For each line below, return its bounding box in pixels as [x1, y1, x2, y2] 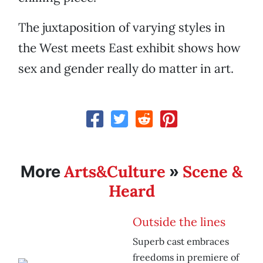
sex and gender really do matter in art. [18, 60, 234, 77]
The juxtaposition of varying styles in [18, 19, 225, 36]
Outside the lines [133, 214, 225, 230]
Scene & [183, 161, 242, 182]
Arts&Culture [64, 161, 166, 182]
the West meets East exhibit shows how [18, 40, 241, 56]
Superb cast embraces [133, 235, 229, 248]
